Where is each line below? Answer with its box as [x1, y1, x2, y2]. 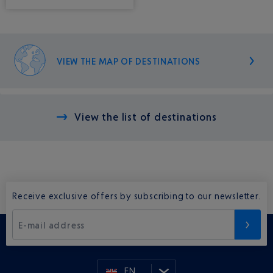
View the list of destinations [74, 111, 217, 124]
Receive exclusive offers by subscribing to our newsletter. [12, 190, 261, 201]
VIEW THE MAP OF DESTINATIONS [57, 55, 200, 66]
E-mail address [18, 219, 85, 230]
